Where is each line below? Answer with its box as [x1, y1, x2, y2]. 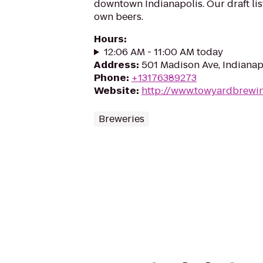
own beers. [94, 10, 143, 23]
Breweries [99, 112, 144, 126]
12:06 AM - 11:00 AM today [103, 45, 223, 59]
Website [94, 84, 136, 97]
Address [94, 58, 136, 72]
